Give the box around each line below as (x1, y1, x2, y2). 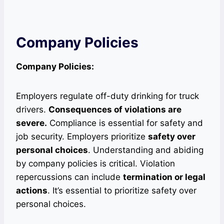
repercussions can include (16, 171, 123, 182)
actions (16, 185, 47, 195)
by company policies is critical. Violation (16, 158, 175, 168)
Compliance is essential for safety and (47, 117, 203, 128)
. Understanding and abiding (88, 144, 203, 155)
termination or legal (123, 171, 205, 182)
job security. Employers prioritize (16, 131, 148, 141)
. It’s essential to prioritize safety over (47, 185, 196, 195)
